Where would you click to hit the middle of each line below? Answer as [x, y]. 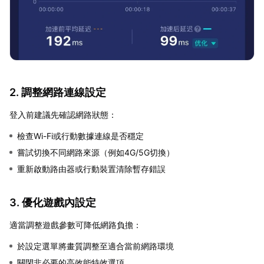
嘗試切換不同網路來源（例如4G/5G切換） [96, 152]
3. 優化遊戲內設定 [53, 202]
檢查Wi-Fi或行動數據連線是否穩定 [80, 136]
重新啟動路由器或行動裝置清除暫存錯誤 [91, 169]
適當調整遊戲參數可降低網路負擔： [75, 225]
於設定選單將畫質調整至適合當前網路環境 [95, 246]
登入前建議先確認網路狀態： [63, 114]
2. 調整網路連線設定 [58, 92]
